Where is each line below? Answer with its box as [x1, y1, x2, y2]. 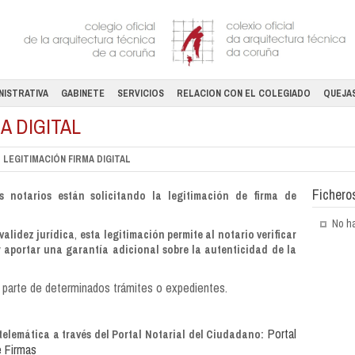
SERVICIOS [117, 87, 164, 100]
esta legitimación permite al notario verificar [80, 227, 297, 242]
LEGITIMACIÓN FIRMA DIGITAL [3, 153, 131, 166]
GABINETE [61, 87, 105, 100]
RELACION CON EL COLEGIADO [177, 87, 311, 100]
